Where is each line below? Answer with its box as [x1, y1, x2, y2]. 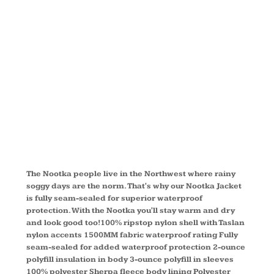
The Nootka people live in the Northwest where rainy [26, 169, 235, 179]
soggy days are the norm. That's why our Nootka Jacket [26, 181, 242, 191]
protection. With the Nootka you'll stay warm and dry [26, 206, 235, 215]
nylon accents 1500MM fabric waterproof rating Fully [26, 230, 238, 240]
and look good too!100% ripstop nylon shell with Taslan [26, 218, 245, 228]
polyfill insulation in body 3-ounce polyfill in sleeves [26, 254, 234, 264]
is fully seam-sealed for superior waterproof [26, 193, 202, 203]
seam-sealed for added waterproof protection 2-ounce [26, 242, 245, 252]
